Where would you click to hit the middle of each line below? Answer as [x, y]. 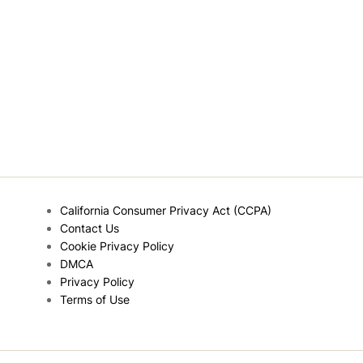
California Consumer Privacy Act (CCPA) [165, 210]
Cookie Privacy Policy [117, 246]
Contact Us [89, 228]
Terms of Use [94, 299]
